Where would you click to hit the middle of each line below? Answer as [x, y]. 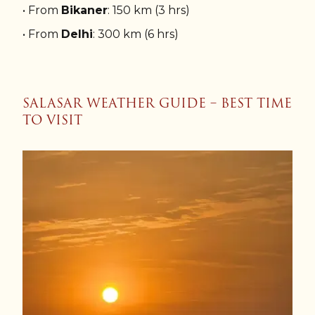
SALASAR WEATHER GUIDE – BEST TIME [157, 103]
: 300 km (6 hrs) [136, 34]
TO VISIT [52, 120]
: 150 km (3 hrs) [149, 11]
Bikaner [84, 11]
